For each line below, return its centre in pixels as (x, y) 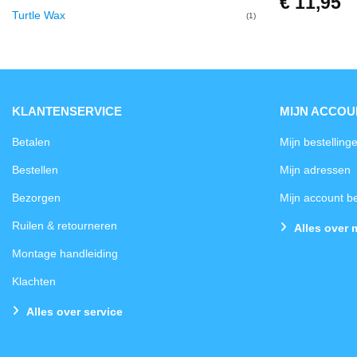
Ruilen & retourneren (65, 225)
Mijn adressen (315, 169)
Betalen (31, 141)
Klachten (34, 281)
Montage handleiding (65, 253)
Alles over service (74, 311)
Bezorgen (36, 197)
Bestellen (35, 169)
